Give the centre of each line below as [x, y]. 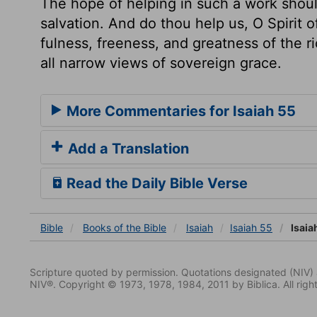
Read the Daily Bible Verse [155, 183]
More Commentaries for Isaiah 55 [179, 111]
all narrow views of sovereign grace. [161, 63]
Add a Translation [127, 148]
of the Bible [140, 227]
